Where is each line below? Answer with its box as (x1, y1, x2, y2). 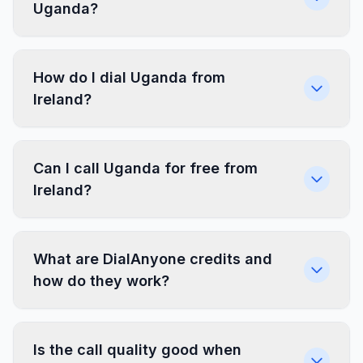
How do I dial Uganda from (33, 69, 225, 86)
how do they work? (33, 272, 169, 289)
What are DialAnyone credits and (33, 250, 272, 267)
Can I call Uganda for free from (33, 160, 258, 177)
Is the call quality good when (33, 341, 241, 358)
